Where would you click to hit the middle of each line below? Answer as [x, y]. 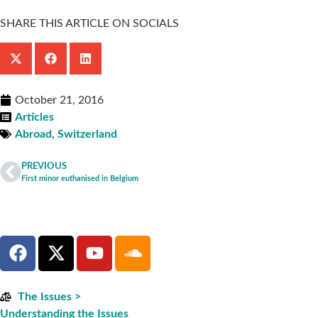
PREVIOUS [44, 166]
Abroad [33, 134]
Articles [34, 117]
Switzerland [87, 134]
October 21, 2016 [59, 100]
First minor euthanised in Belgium [80, 178]
